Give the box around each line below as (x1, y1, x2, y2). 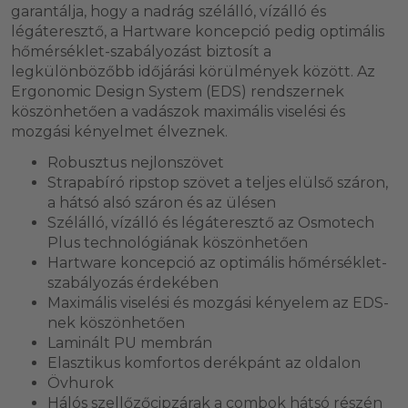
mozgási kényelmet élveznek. (11, 122, 228, 140)
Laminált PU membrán (47, 333, 216, 352)
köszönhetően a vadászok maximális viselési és (11, 102, 345, 120)
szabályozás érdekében (47, 273, 222, 291)
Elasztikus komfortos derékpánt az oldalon (47, 353, 364, 372)
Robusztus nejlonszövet (47, 153, 228, 171)
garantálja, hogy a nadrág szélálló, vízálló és (11, 2, 326, 20)
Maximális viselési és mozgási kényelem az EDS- (47, 293, 389, 311)
